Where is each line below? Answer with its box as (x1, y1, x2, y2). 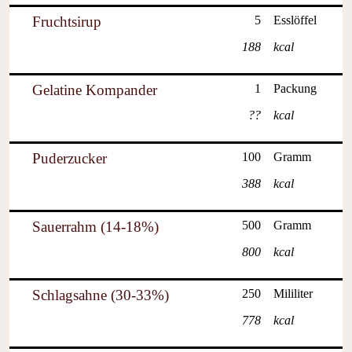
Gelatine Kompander (32, 82, 157, 99)
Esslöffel (273, 13, 317, 27)
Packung (273, 82, 317, 96)
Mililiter (273, 287, 313, 301)
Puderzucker (32, 150, 107, 167)
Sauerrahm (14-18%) (32, 218, 159, 236)
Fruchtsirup (32, 13, 101, 31)
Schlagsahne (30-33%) (32, 287, 169, 304)
